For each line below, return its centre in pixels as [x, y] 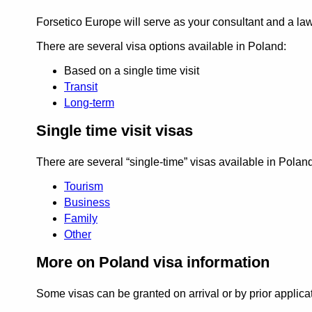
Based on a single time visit [132, 71]
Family [81, 219]
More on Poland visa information [153, 263]
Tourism [84, 187]
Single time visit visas [115, 131]
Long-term [89, 103]
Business [87, 203]
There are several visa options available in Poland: [161, 47]
